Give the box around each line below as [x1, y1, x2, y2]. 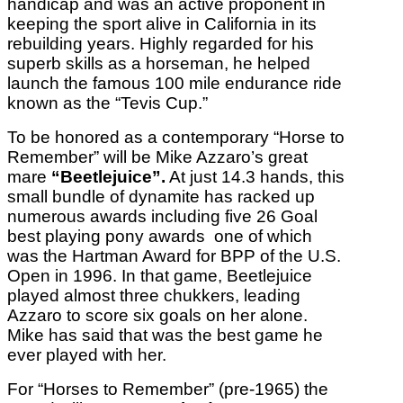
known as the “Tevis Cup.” [7, 94, 208, 113]
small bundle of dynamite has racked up [7, 187, 315, 207]
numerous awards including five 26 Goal [7, 207, 318, 227]
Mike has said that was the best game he [7, 326, 323, 345]
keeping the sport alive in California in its [7, 14, 317, 34]
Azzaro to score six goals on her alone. [7, 306, 308, 326]
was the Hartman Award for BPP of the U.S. [7, 246, 341, 266]
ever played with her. [7, 345, 171, 365]
